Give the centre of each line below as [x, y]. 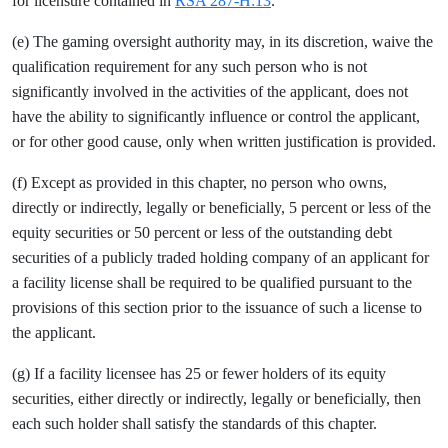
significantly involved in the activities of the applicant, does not [210, 91]
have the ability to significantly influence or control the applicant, [216, 116]
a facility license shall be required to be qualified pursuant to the [212, 282]
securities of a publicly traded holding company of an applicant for [220, 257]
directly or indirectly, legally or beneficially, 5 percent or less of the [221, 207]
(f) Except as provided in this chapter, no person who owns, [199, 182]
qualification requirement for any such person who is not [189, 66]
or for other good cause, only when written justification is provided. [224, 141]
